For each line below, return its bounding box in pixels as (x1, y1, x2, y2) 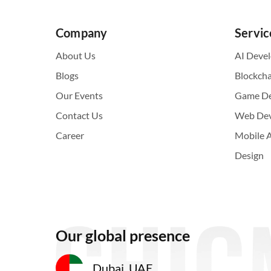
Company (56, 25, 108, 40)
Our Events (56, 90, 103, 101)
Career (56, 129, 84, 141)
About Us (56, 50, 96, 61)
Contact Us (56, 109, 103, 121)
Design (235, 149, 264, 161)
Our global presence (56, 226, 190, 244)
